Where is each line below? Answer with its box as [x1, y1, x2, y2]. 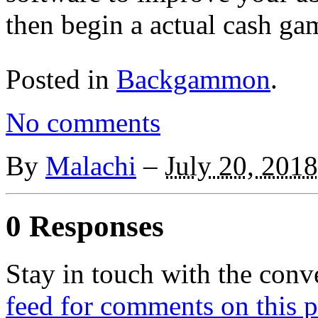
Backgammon [116, 63, 270, 94]
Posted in [6, 63, 116, 94]
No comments [6, 106, 160, 138]
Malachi [45, 150, 136, 181]
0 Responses [6, 209, 164, 243]
